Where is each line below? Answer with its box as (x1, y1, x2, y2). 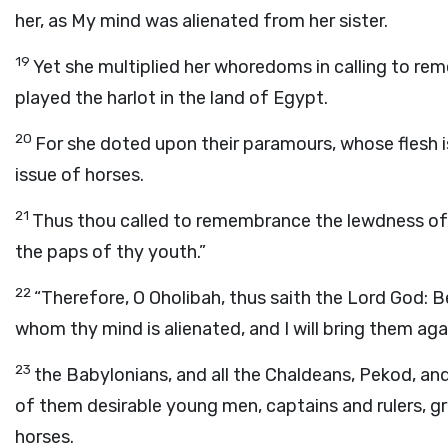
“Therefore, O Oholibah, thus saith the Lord (34, 287, 390, 309)
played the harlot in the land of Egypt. (15, 87, 328, 109)
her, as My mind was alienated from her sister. (15, 10, 388, 32)
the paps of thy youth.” (15, 241, 206, 263)
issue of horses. (15, 164, 144, 186)
